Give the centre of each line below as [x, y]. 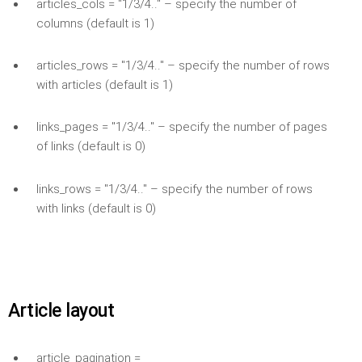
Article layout [61, 310]
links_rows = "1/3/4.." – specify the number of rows [174, 189]
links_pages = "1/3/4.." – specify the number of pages [181, 127]
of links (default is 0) [90, 147]
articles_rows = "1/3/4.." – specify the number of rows [183, 65]
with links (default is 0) [96, 208]
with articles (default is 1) [104, 84]
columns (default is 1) [95, 23]
